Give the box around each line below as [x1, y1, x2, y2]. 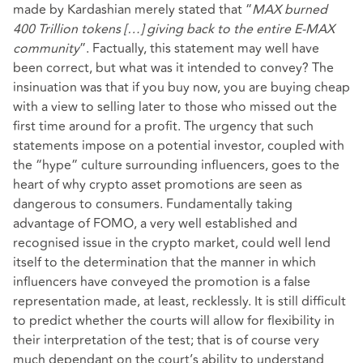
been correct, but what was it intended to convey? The [13, 58, 334, 79]
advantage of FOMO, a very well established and [13, 214, 297, 234]
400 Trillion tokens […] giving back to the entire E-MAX [13, 19, 335, 40]
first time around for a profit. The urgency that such [13, 117, 314, 137]
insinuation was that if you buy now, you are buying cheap [13, 78, 350, 98]
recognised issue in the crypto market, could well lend [13, 233, 331, 254]
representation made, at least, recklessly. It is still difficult [13, 292, 346, 312]
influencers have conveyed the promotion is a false [13, 272, 310, 293]
